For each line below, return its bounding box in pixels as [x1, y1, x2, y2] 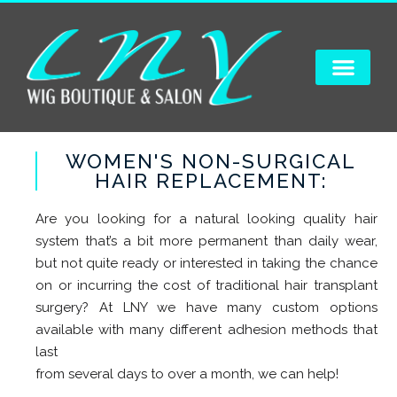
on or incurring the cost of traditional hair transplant [35, 277, 378, 294]
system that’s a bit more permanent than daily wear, [35, 233, 378, 250]
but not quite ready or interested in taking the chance [35, 255, 378, 272]
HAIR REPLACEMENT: [95, 169, 328, 193]
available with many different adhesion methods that [35, 322, 378, 339]
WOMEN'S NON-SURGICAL [66, 150, 357, 174]
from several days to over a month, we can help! [35, 366, 339, 383]
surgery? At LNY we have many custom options [35, 300, 378, 316]
